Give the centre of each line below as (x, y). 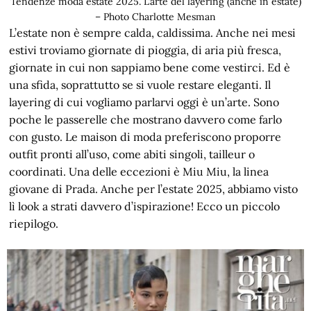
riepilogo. (34, 223)
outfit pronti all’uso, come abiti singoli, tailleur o (132, 154)
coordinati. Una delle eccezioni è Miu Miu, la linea (139, 171)
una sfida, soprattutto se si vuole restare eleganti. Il (140, 84)
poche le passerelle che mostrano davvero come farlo (146, 119)
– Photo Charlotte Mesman (155, 16)
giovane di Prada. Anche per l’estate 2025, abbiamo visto (154, 188)
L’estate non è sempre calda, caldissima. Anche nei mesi (153, 32)
